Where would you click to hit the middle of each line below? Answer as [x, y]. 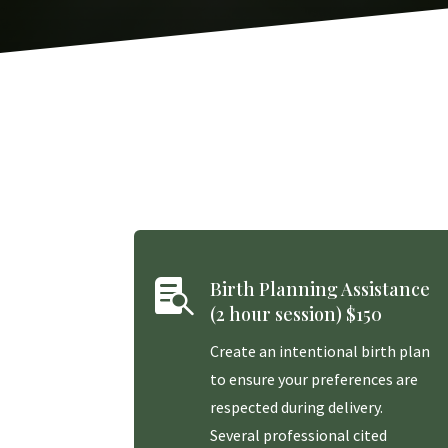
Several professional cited [298, 435]
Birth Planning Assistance [319, 289]
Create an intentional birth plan [319, 351]
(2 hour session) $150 [295, 314]
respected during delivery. [296, 407]
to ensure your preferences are [313, 379]
